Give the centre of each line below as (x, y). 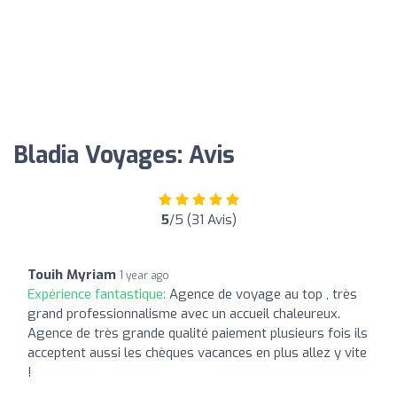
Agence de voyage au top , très (263, 294)
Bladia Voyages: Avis (124, 155)
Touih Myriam (72, 274)
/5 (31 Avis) (202, 219)
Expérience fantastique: (98, 294)
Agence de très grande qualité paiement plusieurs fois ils (198, 333)
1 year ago (144, 275)
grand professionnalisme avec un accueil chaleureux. (184, 313)
